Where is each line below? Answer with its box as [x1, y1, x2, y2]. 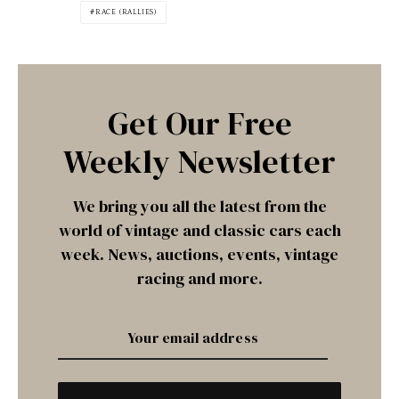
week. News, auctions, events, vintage [61, 242, 338, 265]
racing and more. [136, 266, 263, 289]
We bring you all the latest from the [72, 194, 327, 217]
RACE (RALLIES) [94, 7, 158, 16]
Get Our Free [107, 101, 292, 145]
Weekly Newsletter [63, 139, 336, 183]
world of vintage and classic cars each [58, 218, 341, 241]
